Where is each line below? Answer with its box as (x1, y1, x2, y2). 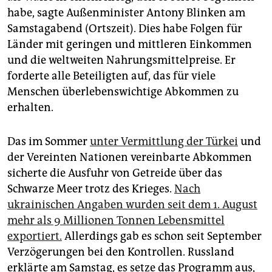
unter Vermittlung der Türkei (90, 135, 238, 149)
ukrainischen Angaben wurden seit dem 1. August (7, 198, 257, 212)
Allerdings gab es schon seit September (62, 229, 262, 243)
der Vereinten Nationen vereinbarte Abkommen (7, 151, 252, 165)
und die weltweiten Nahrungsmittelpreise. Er (7, 53, 236, 67)
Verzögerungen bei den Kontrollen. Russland (7, 245, 234, 259)
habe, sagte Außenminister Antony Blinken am (7, 6, 245, 20)
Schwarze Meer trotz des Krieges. (7, 182, 174, 196)
